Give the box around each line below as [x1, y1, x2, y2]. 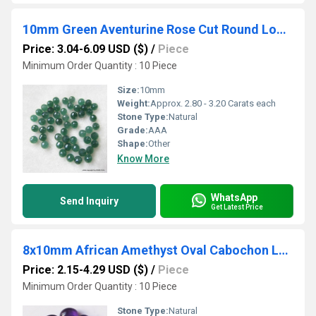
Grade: [117, 125, 148, 135]
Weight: [117, 98, 150, 109]
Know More [117, 153, 169, 164]
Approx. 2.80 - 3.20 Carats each [150, 98, 276, 109]
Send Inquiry [60, 195, 119, 207]
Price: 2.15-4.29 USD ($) [23, 263, 148, 276]
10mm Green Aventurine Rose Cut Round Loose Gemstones [276, 22, 286, 37]
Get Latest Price [211, 202, 263, 211]
